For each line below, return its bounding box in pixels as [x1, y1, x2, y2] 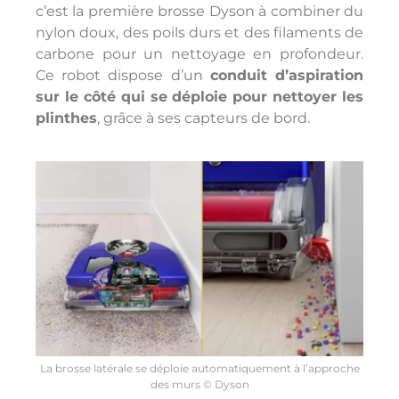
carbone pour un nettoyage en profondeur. [36, 45, 363, 62]
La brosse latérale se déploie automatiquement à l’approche [39, 362, 360, 375]
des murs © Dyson [150, 378, 249, 391]
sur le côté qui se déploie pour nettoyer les [36, 87, 363, 105]
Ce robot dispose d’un [36, 66, 210, 84]
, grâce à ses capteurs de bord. [97, 109, 310, 126]
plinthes [36, 109, 97, 126]
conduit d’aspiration [209, 66, 364, 84]
